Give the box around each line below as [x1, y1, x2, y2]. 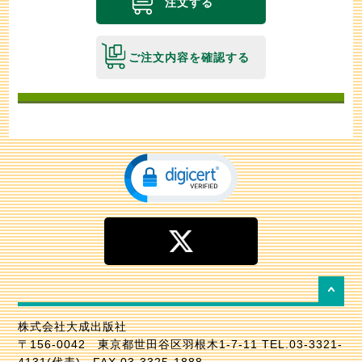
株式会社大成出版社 [17, 320, 127, 334]
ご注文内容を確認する [128, 51, 250, 65]
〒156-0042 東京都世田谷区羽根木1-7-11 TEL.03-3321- [17, 338, 343, 351]
